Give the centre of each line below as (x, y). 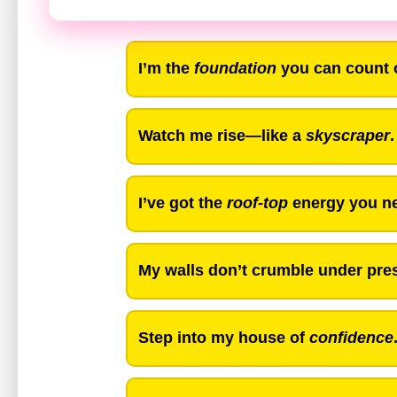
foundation (235, 69)
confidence (351, 338)
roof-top (257, 203)
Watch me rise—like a (222, 136)
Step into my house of (224, 338)
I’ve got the (183, 203)
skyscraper (348, 136)
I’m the (166, 69)
